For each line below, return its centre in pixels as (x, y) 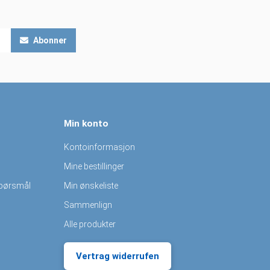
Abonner (49, 40)
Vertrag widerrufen (118, 256)
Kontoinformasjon (99, 147)
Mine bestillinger (94, 166)
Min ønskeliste (91, 185)
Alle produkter (90, 224)
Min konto (86, 123)
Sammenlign (88, 205)
